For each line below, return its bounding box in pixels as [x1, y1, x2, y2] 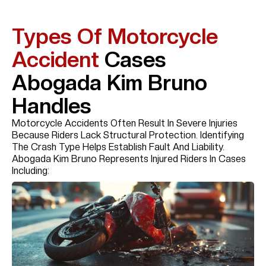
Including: [12, 164, 49, 176]
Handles [12, 93, 91, 119]
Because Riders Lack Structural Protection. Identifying [12, 129, 244, 141]
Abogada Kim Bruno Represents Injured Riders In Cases [12, 153, 246, 164]
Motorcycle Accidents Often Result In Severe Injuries [12, 117, 237, 129]
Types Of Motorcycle [12, 23, 218, 49]
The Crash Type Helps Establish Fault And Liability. [12, 141, 224, 153]
